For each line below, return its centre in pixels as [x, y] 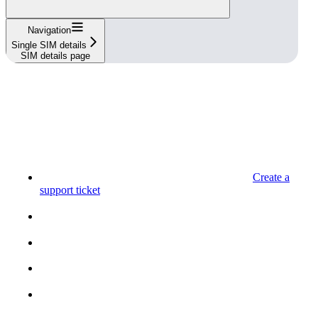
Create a [271, 177]
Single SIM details [49, 45]
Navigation [49, 31]
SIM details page [55, 56]
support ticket [70, 190]
